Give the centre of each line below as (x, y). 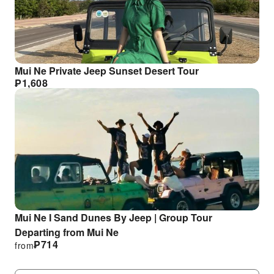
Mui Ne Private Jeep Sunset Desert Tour (107, 71)
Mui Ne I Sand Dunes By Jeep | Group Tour (113, 217)
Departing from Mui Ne (67, 232)
